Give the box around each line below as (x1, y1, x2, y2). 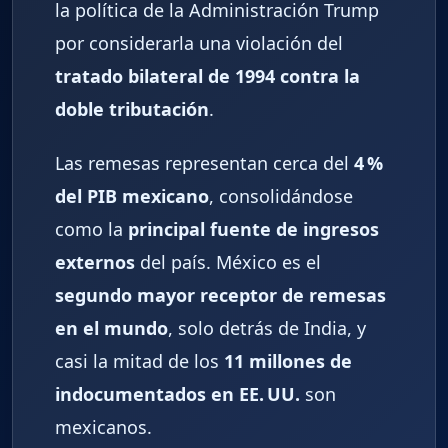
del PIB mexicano (55, 184, 209, 209)
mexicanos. (55, 415, 152, 440)
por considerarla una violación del (55, 30, 343, 55)
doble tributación (55, 96, 209, 121)
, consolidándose (209, 184, 353, 209)
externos (55, 250, 135, 275)
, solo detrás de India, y (168, 316, 366, 341)
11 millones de (224, 349, 352, 374)
